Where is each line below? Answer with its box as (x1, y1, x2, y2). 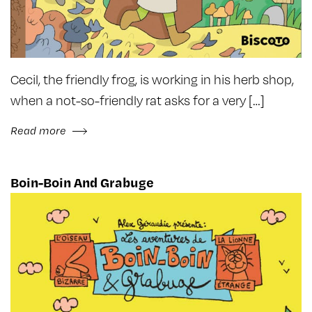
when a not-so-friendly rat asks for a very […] (10, 91, 265, 109)
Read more (10, 123, 69, 137)
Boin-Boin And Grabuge (10, 173, 154, 191)
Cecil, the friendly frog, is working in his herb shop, (10, 70, 294, 88)
